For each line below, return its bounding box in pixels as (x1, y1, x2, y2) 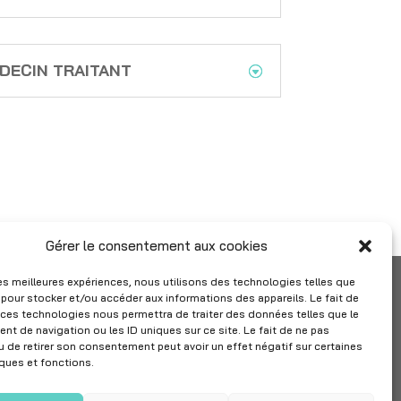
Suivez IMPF (108, 346, 226, 373)
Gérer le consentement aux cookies (45, 237, 268, 254)
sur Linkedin (108, 367, 229, 394)
